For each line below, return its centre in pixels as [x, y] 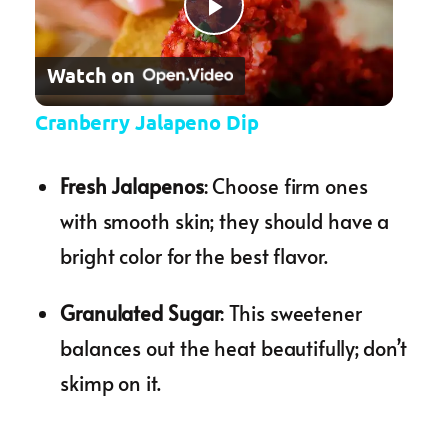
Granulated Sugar [140, 312]
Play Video [287, 35]
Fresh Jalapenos [132, 185]
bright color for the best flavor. [194, 255]
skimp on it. [110, 382]
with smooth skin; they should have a [225, 220]
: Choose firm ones [285, 185]
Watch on [91, 75]
